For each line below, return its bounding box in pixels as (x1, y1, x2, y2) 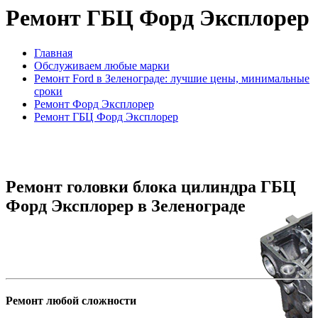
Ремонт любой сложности (6, 294, 136, 307)
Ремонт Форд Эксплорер (34, 97, 154, 110)
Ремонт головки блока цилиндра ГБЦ (6, 177, 296, 196)
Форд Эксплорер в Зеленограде (6, 196, 246, 215)
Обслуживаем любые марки (34, 59, 170, 72)
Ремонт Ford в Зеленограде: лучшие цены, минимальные (34, 72, 309, 84)
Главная (34, 46, 72, 59)
